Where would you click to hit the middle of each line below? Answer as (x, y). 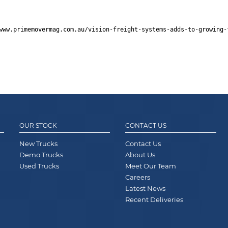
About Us (140, 154)
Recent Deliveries (154, 199)
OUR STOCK (38, 125)
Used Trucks (39, 166)
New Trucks (39, 143)
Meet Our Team (151, 166)
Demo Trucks (41, 154)
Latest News (146, 188)
